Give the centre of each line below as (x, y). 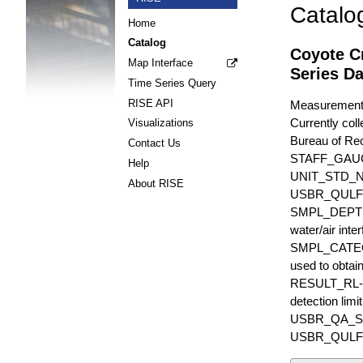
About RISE (156, 183)
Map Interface (160, 63)
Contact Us (154, 143)
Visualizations (161, 123)
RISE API (151, 103)
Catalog (147, 43)
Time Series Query (172, 83)
